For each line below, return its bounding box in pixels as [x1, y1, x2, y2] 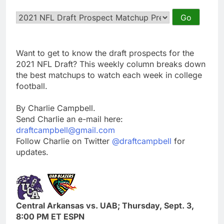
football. [16, 80, 47, 91]
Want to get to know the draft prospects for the [16, 47, 194, 58]
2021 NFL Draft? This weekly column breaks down [16, 58, 205, 69]
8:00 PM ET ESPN [16, 211, 84, 221]
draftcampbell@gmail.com [16, 124, 115, 135]
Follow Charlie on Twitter [16, 135, 112, 146]
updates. [16, 146, 48, 157]
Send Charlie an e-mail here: [16, 113, 123, 124]
